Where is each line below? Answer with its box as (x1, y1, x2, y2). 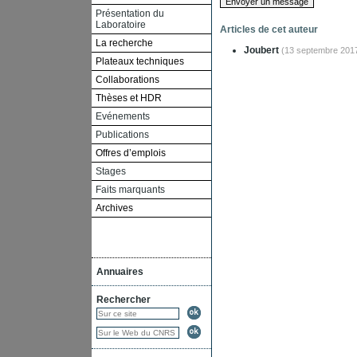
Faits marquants (96, 183, 165, 195)
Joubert (244, 45, 279, 56)
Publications (96, 128, 149, 140)
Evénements (96, 110, 150, 122)
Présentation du (96, 7, 164, 19)
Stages (96, 165, 126, 177)
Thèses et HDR (96, 92, 162, 104)
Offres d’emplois (96, 147, 166, 159)
